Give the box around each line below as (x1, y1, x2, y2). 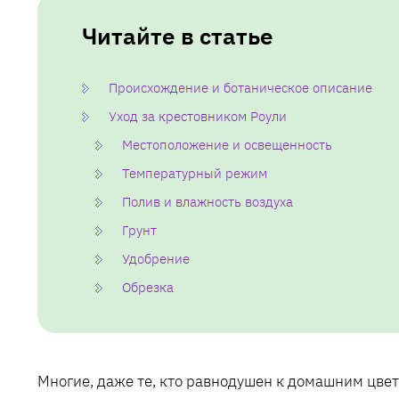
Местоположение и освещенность (122, 135, 332, 153)
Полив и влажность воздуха (122, 192, 293, 210)
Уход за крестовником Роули (109, 107, 287, 125)
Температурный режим (122, 164, 267, 182)
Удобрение (122, 249, 190, 267)
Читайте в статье (82, 20, 273, 51)
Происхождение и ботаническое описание (109, 78, 372, 96)
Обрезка (122, 278, 174, 296)
